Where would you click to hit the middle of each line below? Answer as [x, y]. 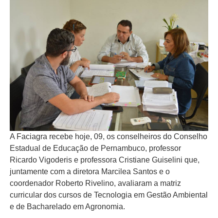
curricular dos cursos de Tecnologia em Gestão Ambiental [109, 195]
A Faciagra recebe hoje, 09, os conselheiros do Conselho [109, 136]
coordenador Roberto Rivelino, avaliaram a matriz [95, 183]
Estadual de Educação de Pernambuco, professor [95, 148]
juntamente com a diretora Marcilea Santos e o [90, 171]
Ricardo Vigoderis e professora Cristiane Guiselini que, [105, 160]
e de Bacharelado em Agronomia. [67, 206]
